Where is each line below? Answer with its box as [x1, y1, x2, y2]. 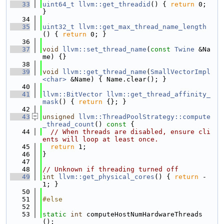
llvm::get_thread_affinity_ [106, 90, 210, 98]
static [42, 210, 66, 218]
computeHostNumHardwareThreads [82, 210, 202, 218]
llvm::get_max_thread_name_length [78, 23, 206, 30]
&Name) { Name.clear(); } [66, 75, 166, 83]
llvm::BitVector [42, 90, 102, 98]
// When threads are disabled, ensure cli [50, 128, 210, 135]
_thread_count [42, 120, 94, 128]
